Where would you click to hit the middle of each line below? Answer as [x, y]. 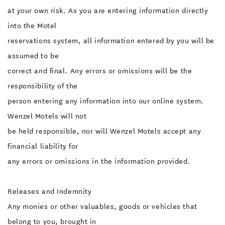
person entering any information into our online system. [106, 101]
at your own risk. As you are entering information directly [108, 11]
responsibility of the [43, 86]
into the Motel [32, 26]
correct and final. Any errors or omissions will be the [100, 71]
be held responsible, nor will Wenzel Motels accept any [104, 131]
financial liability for [43, 146]
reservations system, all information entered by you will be [111, 41]
